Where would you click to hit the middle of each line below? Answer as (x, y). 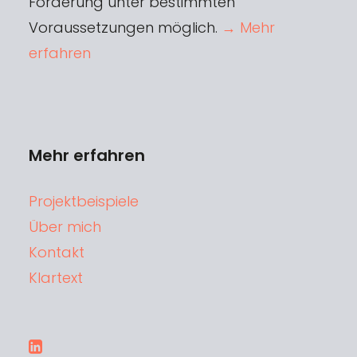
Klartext (55, 277)
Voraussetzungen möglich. (125, 27)
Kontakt (56, 252)
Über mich (65, 226)
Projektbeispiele (83, 201)
